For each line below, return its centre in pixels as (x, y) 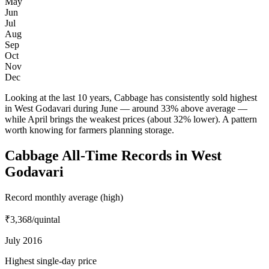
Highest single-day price (51, 261)
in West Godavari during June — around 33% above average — (126, 109)
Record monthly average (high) (64, 197)
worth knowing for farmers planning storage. (89, 130)
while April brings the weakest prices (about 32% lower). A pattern (131, 119)
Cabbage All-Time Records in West (113, 155)
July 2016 (23, 240)
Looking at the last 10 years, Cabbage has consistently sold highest (131, 98)
